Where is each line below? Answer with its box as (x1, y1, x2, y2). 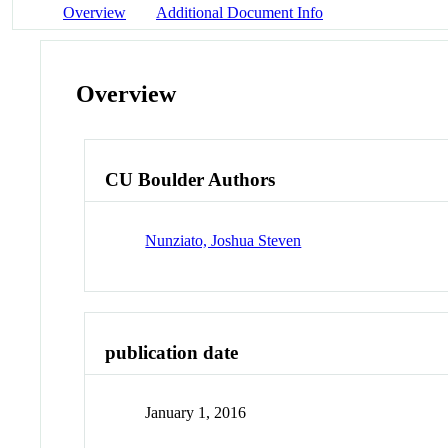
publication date (105, 341, 239, 363)
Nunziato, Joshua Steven (145, 231, 302, 249)
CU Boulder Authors (105, 169, 276, 191)
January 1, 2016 (145, 404, 247, 422)
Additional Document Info (156, 3, 323, 21)
